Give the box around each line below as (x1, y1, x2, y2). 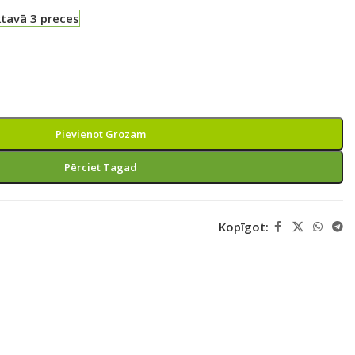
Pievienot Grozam (55, 126, 146, 141)
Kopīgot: (218, 219, 269, 235)
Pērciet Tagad (63, 159, 137, 174)
